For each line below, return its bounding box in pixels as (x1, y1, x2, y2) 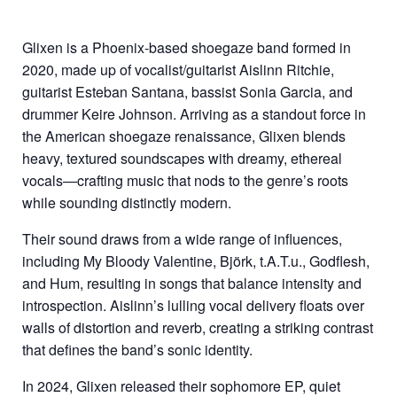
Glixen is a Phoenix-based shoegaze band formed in (22, 37, 351, 58)
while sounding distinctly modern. (22, 192, 231, 213)
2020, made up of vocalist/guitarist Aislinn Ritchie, (22, 59, 334, 80)
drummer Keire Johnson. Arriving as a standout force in (22, 104, 366, 124)
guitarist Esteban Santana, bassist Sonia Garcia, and (22, 82, 353, 102)
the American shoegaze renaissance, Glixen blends (22, 126, 346, 146)
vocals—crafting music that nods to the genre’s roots (22, 170, 348, 191)
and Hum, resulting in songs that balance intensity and (22, 273, 362, 293)
